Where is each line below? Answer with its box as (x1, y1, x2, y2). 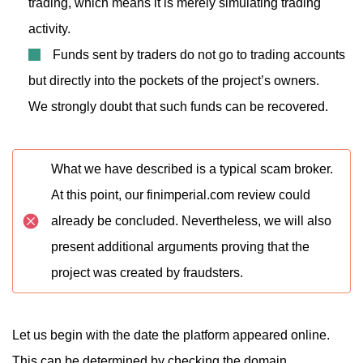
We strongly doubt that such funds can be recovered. (28, 100, 328, 113)
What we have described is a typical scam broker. (51, 162, 333, 176)
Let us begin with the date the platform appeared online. (12, 328, 330, 342)
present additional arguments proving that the (51, 240, 310, 254)
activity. (28, 22, 70, 36)
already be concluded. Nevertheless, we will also (51, 214, 331, 228)
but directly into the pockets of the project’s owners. (28, 74, 319, 88)
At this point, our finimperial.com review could (51, 188, 310, 202)
